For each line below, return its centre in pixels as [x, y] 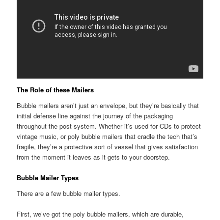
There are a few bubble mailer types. [70, 193]
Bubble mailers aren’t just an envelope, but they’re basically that [108, 106]
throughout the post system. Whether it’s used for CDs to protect [109, 126]
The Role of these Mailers [56, 90]
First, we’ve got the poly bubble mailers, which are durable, [100, 214]
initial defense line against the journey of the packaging [95, 116]
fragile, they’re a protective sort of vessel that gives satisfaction [108, 147]
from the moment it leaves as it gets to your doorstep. [95, 157]
